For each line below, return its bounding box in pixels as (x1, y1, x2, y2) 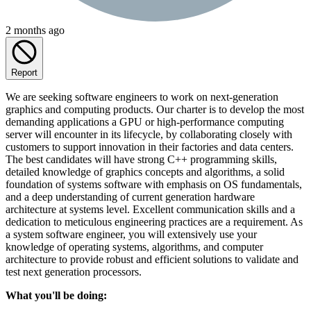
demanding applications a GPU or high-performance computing (6, 115, 284, 128)
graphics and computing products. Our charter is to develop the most (6, 103, 304, 115)
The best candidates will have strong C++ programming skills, (6, 153, 277, 165)
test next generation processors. (6, 265, 144, 278)
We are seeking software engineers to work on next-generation (6, 90, 278, 103)
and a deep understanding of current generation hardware (6, 190, 255, 203)
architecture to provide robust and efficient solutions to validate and (6, 253, 299, 265)
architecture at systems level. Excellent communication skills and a (6, 203, 295, 215)
